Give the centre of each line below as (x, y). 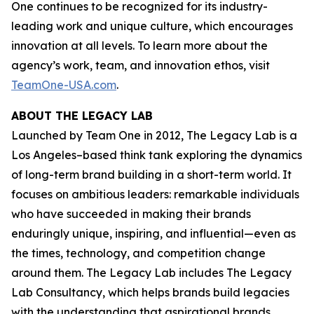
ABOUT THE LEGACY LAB (82, 116)
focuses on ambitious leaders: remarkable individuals (155, 194)
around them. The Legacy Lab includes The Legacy (151, 273)
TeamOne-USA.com (64, 85)
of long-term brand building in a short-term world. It (151, 175)
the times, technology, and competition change (138, 253)
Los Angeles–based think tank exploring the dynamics (157, 155)
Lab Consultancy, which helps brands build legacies (150, 292)
